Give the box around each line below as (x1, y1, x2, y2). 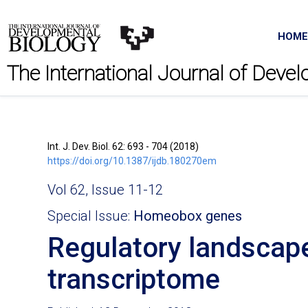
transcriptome (47, 263, 220, 296)
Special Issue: (47, 208, 133, 224)
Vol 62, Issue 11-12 (47, 181, 163, 198)
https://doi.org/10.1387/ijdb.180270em (47, 155, 217, 166)
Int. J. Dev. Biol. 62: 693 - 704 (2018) (47, 141, 199, 152)
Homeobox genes (133, 208, 242, 224)
